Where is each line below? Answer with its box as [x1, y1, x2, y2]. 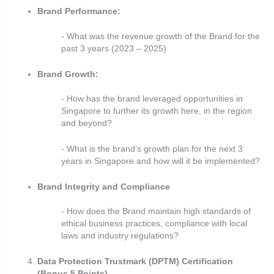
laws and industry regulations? [61, 231, 179, 241]
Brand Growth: [37, 69, 99, 79]
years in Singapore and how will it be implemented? [61, 157, 260, 166]
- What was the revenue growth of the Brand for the [61, 31, 260, 41]
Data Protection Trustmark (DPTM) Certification [37, 257, 234, 267]
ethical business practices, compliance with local [61, 219, 247, 229]
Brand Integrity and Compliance [37, 182, 171, 191]
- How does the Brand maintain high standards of [61, 207, 251, 217]
